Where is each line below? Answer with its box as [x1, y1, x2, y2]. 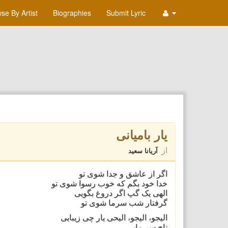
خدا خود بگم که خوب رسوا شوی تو [51, 179, 167, 188]
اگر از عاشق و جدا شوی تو [78, 169, 167, 178]
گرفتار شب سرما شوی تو [80, 198, 167, 207]
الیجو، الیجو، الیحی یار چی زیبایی [60, 213, 167, 222]
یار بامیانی [116, 126, 167, 143]
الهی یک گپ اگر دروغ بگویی [74, 189, 167, 197]
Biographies [53, 8, 91, 18]
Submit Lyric [106, 8, 146, 18]
